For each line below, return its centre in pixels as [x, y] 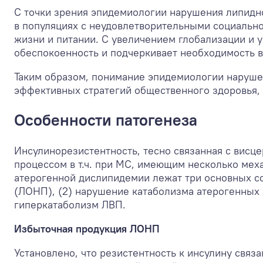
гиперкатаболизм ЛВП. [70, 204]
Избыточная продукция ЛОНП [87, 228]
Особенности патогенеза [106, 120]
